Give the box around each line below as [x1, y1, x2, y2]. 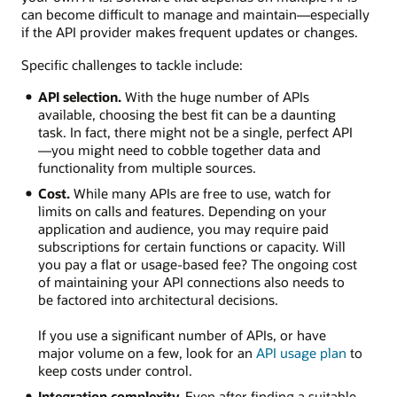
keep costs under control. [37, 361, 192, 379]
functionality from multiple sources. [37, 158, 256, 176]
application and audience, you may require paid [37, 219, 329, 237]
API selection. [37, 87, 121, 105]
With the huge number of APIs [121, 87, 309, 105]
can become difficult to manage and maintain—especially [21, 5, 370, 24]
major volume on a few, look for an [37, 343, 256, 362]
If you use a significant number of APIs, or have [37, 325, 326, 344]
